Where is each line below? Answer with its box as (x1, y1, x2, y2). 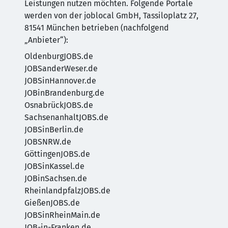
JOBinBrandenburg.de (24, 88, 104, 98)
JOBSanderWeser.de (24, 64, 98, 73)
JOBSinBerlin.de (24, 125, 83, 134)
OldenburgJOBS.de (24, 51, 93, 61)
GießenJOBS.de (24, 198, 80, 208)
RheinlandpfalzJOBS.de (24, 186, 110, 195)
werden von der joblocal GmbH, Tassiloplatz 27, (24, 11, 198, 20)
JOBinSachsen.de (24, 174, 87, 183)
